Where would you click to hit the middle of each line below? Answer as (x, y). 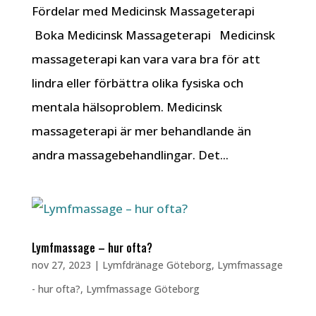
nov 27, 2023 (61, 265)
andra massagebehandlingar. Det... (130, 155)
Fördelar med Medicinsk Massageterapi (147, 11)
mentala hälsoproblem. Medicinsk (127, 107)
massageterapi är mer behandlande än (141, 131)
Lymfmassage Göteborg (142, 289)
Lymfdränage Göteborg (157, 265)
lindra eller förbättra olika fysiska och (137, 83)
